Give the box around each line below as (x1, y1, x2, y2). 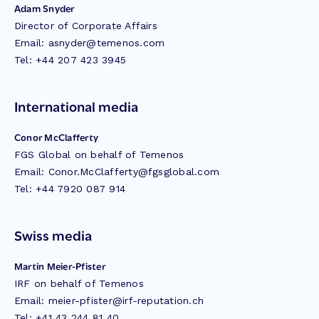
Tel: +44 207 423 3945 (14, 54, 127, 66)
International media (14, 95, 138, 115)
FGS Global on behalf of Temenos (14, 149, 184, 160)
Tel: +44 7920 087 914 (14, 183, 126, 194)
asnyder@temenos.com (48, 37, 165, 48)
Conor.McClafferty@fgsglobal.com (48, 166, 220, 177)
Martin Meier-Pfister (14, 258, 105, 273)
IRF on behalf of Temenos (14, 278, 144, 289)
